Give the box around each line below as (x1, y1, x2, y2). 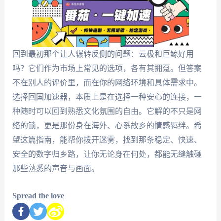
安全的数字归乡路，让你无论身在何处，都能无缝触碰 (12, 150, 202, 159)
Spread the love (12, 191, 64, 200)
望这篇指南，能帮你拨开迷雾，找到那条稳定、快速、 (12, 136, 202, 145)
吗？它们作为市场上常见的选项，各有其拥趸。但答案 (12, 64, 202, 73)
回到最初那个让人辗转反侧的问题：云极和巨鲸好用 (12, 50, 194, 59)
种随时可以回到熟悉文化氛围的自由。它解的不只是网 (12, 107, 202, 116)
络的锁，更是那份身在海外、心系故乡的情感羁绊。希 (12, 121, 202, 130)
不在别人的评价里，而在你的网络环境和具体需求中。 (12, 78, 202, 87)
